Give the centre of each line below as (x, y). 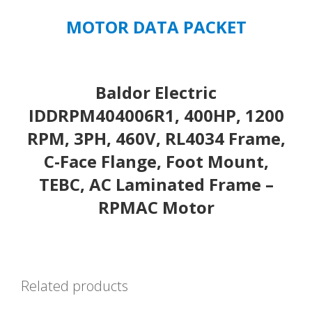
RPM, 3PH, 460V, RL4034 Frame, (156, 139)
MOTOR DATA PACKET (156, 26)
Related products (75, 286)
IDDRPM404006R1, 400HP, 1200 (156, 116)
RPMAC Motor (156, 208)
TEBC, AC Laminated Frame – (156, 185)
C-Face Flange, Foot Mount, (156, 162)
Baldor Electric (156, 93)
